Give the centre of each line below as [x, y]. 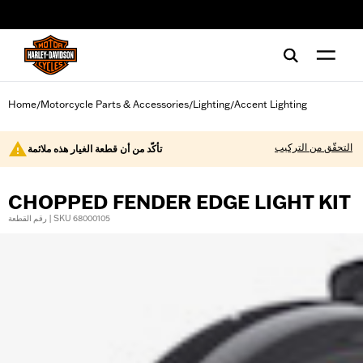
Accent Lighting [271, 104]
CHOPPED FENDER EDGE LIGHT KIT [179, 202]
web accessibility [67, 20]
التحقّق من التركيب [314, 147]
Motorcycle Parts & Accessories [115, 104]
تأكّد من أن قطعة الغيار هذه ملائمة [95, 149]
